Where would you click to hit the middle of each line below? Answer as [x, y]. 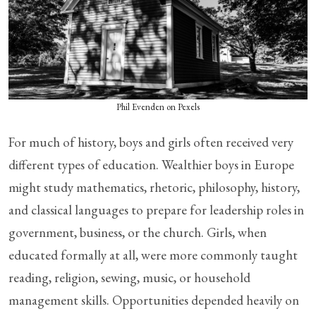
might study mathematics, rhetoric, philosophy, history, [154, 187]
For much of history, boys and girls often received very [151, 142]
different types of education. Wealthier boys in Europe [151, 165]
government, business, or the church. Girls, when [138, 232]
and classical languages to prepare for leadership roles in [156, 210]
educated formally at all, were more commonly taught [153, 255]
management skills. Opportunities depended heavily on [154, 300]
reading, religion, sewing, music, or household [129, 278]
